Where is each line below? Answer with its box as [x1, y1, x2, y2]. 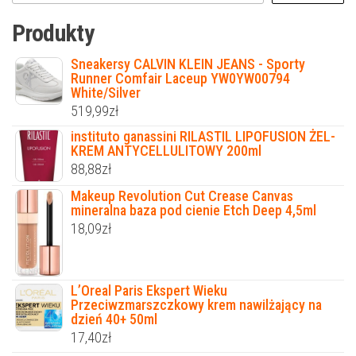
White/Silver [71, 83, 141, 101]
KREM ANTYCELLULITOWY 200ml [71, 141, 261, 159]
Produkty [12, 18, 95, 47]
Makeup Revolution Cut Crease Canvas [71, 187, 293, 204]
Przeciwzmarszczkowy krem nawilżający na [71, 296, 322, 314]
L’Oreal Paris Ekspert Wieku [71, 282, 227, 300]
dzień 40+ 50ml [71, 311, 157, 328]
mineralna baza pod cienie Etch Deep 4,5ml [71, 201, 316, 219]
